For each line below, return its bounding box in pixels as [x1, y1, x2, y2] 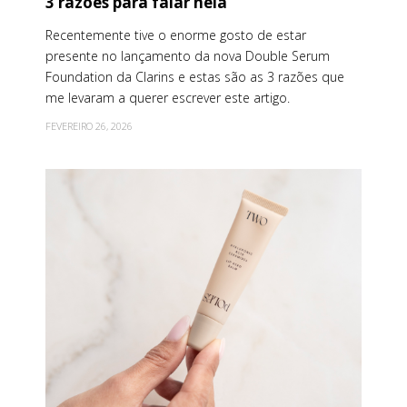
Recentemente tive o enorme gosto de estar [45, 26, 306, 45]
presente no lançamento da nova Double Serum [45, 47, 330, 65]
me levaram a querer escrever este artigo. [45, 89, 293, 107]
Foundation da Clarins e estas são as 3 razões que [45, 68, 344, 86]
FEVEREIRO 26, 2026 [45, 119, 133, 134]
